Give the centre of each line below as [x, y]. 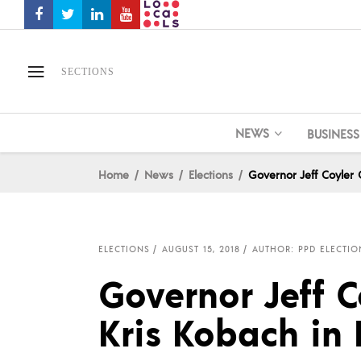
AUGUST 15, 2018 [201, 249]
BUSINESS [333, 133]
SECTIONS [88, 71]
